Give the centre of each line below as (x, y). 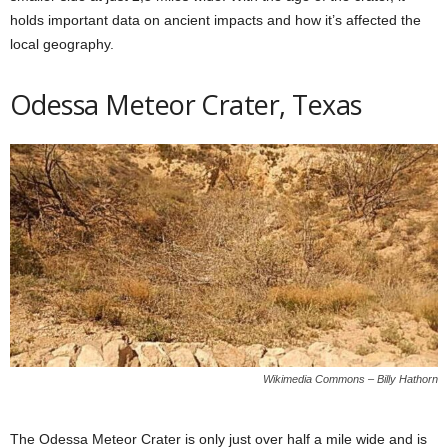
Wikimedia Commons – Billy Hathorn (350, 378)
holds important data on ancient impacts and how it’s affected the (215, 19)
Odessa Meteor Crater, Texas (186, 104)
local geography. (62, 43)
